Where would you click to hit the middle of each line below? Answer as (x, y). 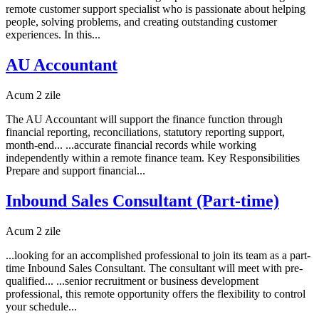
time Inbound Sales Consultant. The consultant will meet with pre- (154, 268)
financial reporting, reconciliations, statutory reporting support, (145, 132)
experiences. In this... (53, 35)
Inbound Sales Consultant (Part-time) (142, 201)
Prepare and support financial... (75, 171)
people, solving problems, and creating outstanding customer (141, 22)
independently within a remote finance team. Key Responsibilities (153, 158)
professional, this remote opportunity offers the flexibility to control (156, 293)
